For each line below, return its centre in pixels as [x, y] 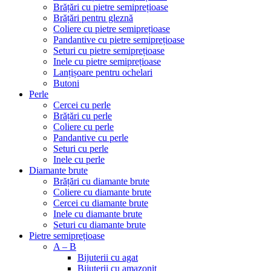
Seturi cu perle [81, 149]
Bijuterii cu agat [108, 257]
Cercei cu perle [82, 105]
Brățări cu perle [83, 116]
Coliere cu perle [83, 127]
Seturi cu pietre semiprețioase [109, 51]
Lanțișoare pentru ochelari [103, 72]
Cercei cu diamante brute [101, 203]
